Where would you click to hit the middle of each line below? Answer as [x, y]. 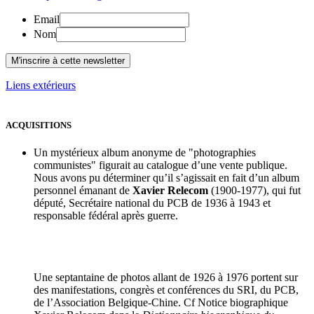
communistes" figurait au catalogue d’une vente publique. [161, 165]
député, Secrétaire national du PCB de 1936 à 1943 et [152, 203]
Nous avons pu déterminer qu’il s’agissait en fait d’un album [166, 178]
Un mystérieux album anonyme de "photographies [145, 153]
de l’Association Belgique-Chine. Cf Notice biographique [161, 303]
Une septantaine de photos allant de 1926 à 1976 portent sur [166, 278]
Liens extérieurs [41, 85]
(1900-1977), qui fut [254, 191]
